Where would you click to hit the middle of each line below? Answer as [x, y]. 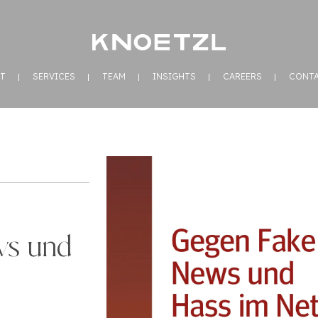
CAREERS [242, 76]
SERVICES [54, 76]
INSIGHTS [174, 76]
